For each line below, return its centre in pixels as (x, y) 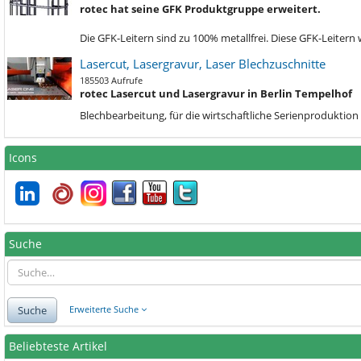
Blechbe (99, 115)
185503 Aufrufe (111, 80)
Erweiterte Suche (105, 309)
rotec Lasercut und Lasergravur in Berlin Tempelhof (216, 93)
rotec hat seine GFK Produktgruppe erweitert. (200, 9)
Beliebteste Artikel (58, 346)
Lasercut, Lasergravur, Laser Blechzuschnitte (203, 64)
